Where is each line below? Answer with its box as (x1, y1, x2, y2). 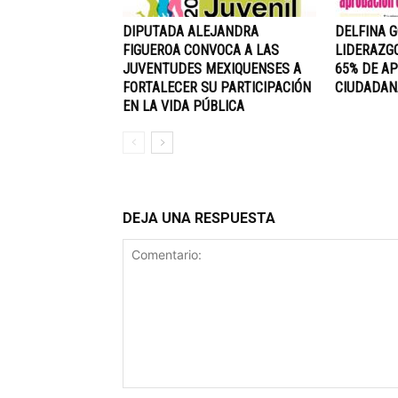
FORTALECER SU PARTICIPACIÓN (123, 79, 311, 96)
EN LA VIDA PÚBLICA (123, 98, 244, 115)
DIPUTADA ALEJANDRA (123, 23, 259, 40)
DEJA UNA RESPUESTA (123, 210, 275, 227)
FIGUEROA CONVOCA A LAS (123, 42, 279, 59)
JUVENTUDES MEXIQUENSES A (123, 60, 301, 77)
